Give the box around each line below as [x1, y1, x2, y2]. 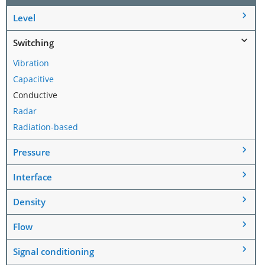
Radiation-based [13, 121, 78, 132]
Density [13, 195, 46, 208]
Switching [13, 36, 54, 49]
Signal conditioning [13, 245, 94, 257]
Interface [13, 170, 52, 183]
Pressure [13, 146, 50, 158]
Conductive [13, 89, 57, 101]
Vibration [13, 57, 49, 69]
